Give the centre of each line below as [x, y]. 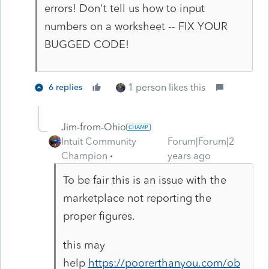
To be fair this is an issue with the [144, 180]
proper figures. [100, 216]
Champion [84, 156]
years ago [189, 156]
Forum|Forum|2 [201, 141]
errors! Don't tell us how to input [124, 8]
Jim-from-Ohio [94, 127]
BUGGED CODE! [86, 44]
